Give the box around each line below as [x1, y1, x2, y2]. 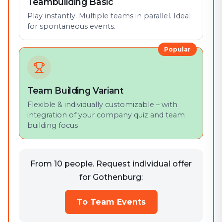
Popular [164, 46, 191, 53]
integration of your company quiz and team [27, 111, 185, 119]
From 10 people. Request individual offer [30, 159, 192, 168]
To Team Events [76, 197, 146, 207]
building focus [27, 121, 78, 130]
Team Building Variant [27, 85, 124, 96]
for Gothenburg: [79, 172, 143, 182]
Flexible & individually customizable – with [27, 100, 177, 109]
